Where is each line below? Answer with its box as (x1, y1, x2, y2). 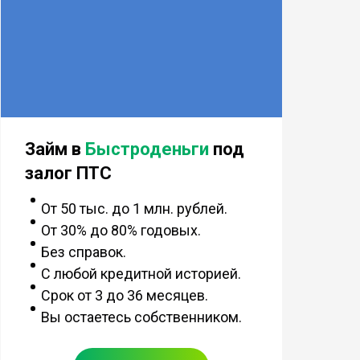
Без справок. (40, 243, 126, 260)
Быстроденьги (84, 138, 209, 159)
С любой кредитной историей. (40, 264, 241, 282)
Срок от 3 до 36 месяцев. (40, 286, 208, 304)
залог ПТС (24, 162, 112, 183)
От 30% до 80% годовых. (40, 221, 201, 239)
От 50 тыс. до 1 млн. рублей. (40, 199, 227, 217)
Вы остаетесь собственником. (40, 308, 242, 325)
